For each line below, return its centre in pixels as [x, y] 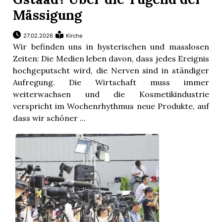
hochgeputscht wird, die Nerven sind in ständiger [111, 71]
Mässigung [48, 15]
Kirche [75, 36]
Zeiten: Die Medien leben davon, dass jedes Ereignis [111, 59]
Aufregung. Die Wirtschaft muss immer [111, 83]
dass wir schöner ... [50, 118]
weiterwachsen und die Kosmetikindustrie [111, 94]
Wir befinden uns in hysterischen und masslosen [111, 47]
